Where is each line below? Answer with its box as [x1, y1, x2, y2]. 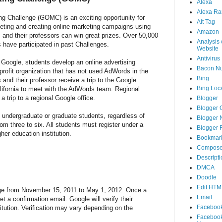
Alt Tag [196, 18, 215, 26]
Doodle [196, 174, 217, 181]
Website [196, 45, 219, 53]
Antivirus [196, 55, 220, 62]
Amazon [196, 28, 219, 36]
